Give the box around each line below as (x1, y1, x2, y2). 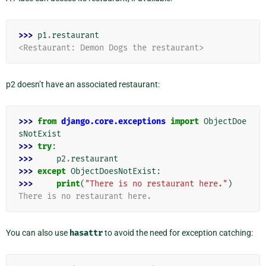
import (170, 116, 199, 126)
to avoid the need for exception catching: (103, 227, 253, 237)
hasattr (69, 227, 103, 238)
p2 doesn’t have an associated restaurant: (6, 79, 160, 89)
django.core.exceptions (61, 116, 166, 126)
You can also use (6, 227, 69, 237)
